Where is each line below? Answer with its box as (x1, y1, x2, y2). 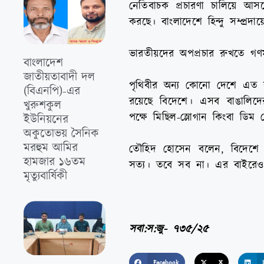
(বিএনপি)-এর (24, 83, 80, 100)
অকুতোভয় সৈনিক (24, 126, 99, 143)
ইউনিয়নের (24, 111, 68, 128)
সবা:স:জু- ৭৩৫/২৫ (128, 222, 209, 237)
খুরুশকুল (24, 97, 61, 114)
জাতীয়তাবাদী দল (24, 69, 95, 86)
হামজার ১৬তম (24, 154, 85, 171)
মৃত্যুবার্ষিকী (24, 168, 67, 185)
